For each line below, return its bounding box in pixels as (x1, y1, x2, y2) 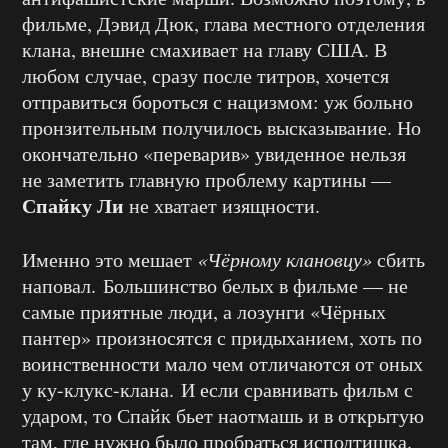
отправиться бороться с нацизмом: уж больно (22, 88, 413, 115)
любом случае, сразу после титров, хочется (22, 62, 389, 89)
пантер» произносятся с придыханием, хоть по (22, 324, 422, 351)
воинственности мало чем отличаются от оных (22, 350, 423, 377)
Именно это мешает (22, 246, 197, 273)
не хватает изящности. (124, 192, 327, 219)
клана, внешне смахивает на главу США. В (22, 36, 387, 63)
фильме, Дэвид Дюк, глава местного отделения (22, 10, 425, 37)
